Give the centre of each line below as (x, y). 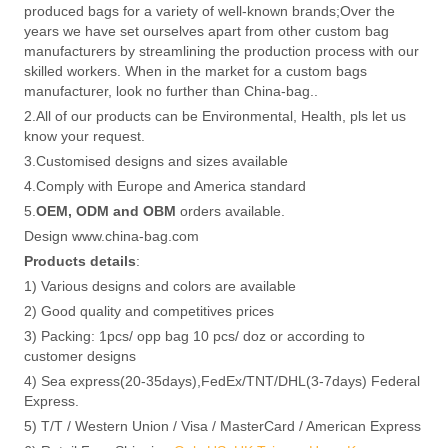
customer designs (80, 355)
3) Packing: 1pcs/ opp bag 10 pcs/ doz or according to (194, 335)
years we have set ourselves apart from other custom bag (206, 30)
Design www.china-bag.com (111, 235)
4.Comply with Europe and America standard (165, 185)
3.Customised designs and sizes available (156, 160)
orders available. (230, 210)
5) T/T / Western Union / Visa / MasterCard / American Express (222, 425)
